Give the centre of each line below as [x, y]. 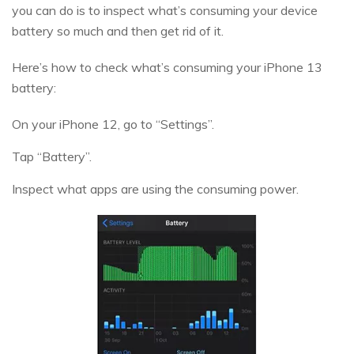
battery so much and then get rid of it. [118, 30]
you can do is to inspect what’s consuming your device [165, 10]
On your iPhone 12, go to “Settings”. [113, 124]
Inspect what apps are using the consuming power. [155, 188]
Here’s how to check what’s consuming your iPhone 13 [167, 67]
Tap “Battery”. [52, 156]
